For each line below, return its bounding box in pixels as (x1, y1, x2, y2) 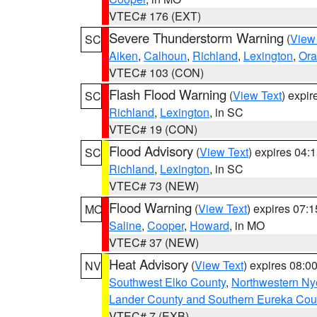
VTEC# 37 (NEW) (109, 234, 199, 250)
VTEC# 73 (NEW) (109, 178, 199, 194)
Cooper (147, 217, 184, 234)
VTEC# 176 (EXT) (109, 8, 201, 24)
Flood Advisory (109, 142, 193, 160)
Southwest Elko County (109, 274, 226, 290)
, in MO (229, 217, 265, 234)
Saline (109, 217, 142, 234)
